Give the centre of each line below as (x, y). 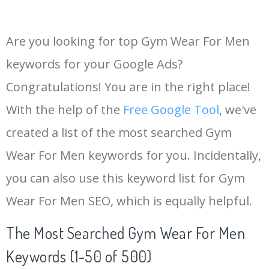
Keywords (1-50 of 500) (79, 256)
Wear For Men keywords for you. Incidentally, (134, 156)
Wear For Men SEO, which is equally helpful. (129, 201)
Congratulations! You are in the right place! (128, 87)
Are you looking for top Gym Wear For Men (128, 41)
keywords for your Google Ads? (94, 64)
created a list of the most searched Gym (119, 133)
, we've (238, 110)
